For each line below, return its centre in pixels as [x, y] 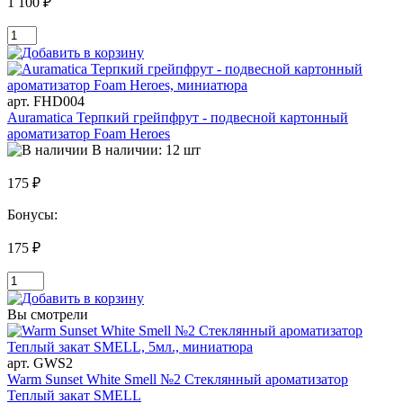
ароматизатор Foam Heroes [89, 133]
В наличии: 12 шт [146, 149]
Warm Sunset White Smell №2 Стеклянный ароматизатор [178, 379]
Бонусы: [34, 214]
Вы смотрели [48, 314]
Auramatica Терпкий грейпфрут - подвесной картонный [178, 117]
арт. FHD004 [46, 101]
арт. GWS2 [40, 363]
